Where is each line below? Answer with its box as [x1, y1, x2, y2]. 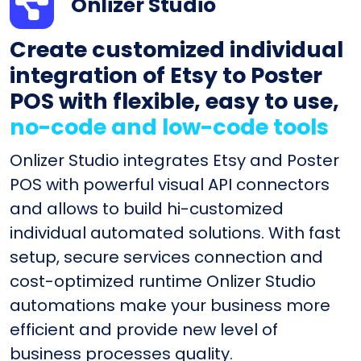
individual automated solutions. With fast [10, 221, 341, 244]
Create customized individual [10, 34, 343, 64]
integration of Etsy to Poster [10, 60, 322, 90]
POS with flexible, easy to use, [10, 85, 339, 116]
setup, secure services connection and [10, 245, 323, 268]
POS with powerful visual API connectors [10, 172, 330, 196]
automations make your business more [10, 293, 330, 317]
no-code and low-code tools [10, 111, 329, 142]
